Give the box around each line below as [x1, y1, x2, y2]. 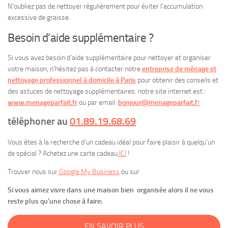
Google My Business [58, 167, 120, 177]
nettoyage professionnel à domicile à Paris [8, 76, 136, 85]
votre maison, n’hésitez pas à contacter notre [8, 65, 142, 74]
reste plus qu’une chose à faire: [8, 197, 102, 206]
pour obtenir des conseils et [137, 76, 218, 85]
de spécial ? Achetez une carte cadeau [8, 149, 118, 158]
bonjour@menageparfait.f [118, 98, 197, 107]
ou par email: [77, 98, 118, 107]
